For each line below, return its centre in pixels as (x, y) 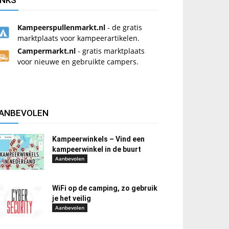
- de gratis (124, 27)
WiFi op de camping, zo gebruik (105, 188)
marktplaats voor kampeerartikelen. (78, 38)
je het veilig (72, 198)
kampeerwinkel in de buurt (97, 149)
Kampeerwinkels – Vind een (98, 139)
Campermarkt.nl (47, 51)
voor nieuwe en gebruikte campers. (78, 62)
